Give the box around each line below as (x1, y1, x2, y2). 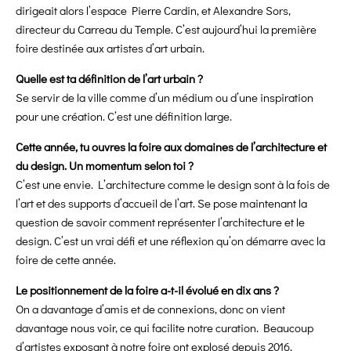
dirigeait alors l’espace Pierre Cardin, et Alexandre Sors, (16, 2, 291, 19)
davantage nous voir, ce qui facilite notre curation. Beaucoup (16, 320, 313, 336)
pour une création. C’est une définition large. (16, 108, 232, 125)
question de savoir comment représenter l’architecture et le (16, 214, 305, 230)
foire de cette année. (16, 251, 116, 268)
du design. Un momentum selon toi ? (16, 157, 194, 174)
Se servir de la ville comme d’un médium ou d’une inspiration (16, 89, 313, 106)
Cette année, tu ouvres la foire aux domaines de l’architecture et (16, 139, 327, 155)
